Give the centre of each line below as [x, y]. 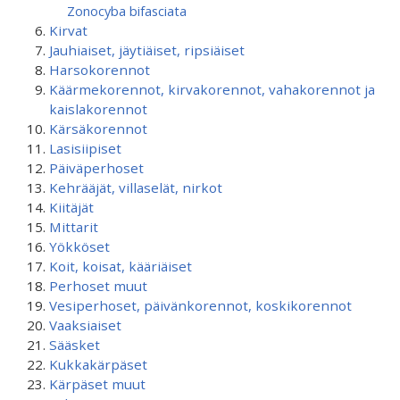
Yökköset [79, 246]
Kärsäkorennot [98, 129]
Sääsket [75, 345]
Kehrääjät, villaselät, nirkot [136, 187]
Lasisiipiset [85, 148]
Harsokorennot [100, 70]
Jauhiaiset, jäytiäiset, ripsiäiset [147, 50]
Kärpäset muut [97, 384]
